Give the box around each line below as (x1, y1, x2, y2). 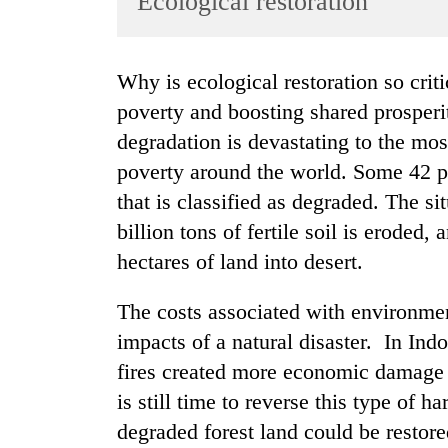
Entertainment (20, 112, 108, 129)
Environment (20, 268, 102, 285)
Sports (20, 73, 60, 90)
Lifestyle (20, 151, 75, 168)
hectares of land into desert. (117, 249, 363, 275)
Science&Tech (20, 190, 112, 207)
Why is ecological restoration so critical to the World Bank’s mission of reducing (117, 69, 138, 95)
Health (20, 307, 62, 324)
